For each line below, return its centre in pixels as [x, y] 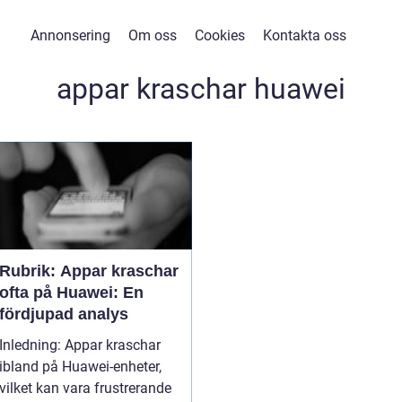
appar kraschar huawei [201, 89]
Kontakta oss [304, 35]
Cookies [219, 35]
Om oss [152, 35]
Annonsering [70, 35]
